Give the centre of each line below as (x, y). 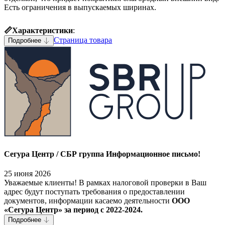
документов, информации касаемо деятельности (88, 200)
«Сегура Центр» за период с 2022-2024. (73, 209)
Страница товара (83, 40)
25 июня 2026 (27, 173)
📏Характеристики (38, 31)
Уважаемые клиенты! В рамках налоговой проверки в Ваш (105, 182)
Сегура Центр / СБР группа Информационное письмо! (102, 154)
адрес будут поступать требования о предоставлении (94, 191)
